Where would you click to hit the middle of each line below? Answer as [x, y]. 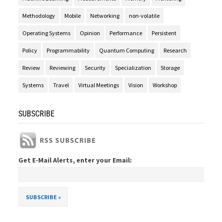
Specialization [133, 68]
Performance [126, 33]
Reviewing [63, 68]
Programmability [68, 51]
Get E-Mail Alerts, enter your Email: [75, 160]
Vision [136, 85]
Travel [61, 85]
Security [95, 68]
